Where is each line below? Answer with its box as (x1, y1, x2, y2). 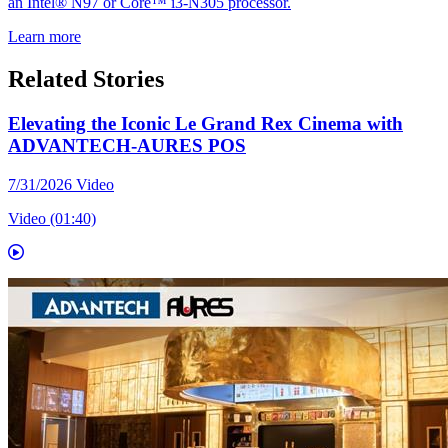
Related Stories (8, 66, 164, 93)
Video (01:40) (8, 209, 96, 227)
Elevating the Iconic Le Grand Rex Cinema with (8, 113, 403, 135)
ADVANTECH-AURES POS (8, 135, 246, 157)
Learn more (8, 28, 81, 46)
